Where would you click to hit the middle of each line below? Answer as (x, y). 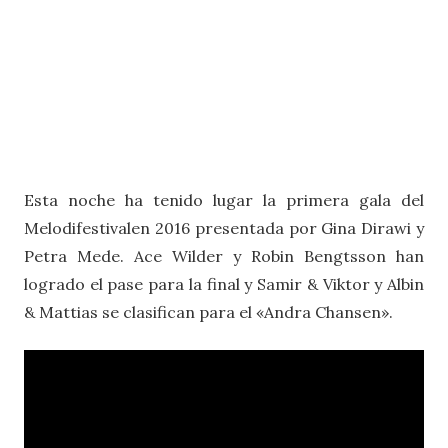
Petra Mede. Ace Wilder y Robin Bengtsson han (224, 255)
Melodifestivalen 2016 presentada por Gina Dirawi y (224, 227)
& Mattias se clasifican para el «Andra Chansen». (208, 311)
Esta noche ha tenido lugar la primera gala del (224, 199)
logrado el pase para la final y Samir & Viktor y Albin (224, 283)
